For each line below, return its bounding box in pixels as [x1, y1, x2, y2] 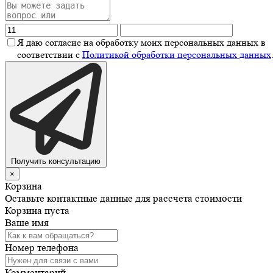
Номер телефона [5, 241, 79, 253]
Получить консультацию [11, 156, 101, 166]
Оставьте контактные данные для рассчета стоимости [5, 192, 242, 204]
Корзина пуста [5, 204, 69, 216]
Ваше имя [5, 216, 49, 229]
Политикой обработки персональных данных [82, 48, 271, 60]
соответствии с [17, 48, 82, 60]
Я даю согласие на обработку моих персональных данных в [17, 36, 266, 48]
